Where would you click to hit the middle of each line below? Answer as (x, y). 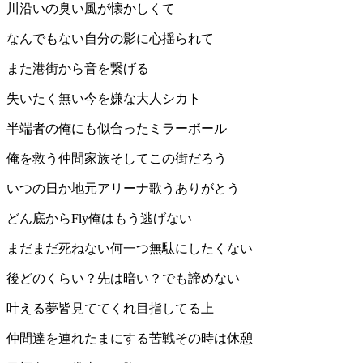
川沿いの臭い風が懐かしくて (91, 9)
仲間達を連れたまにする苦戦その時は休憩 (130, 339)
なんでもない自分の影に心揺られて (110, 39)
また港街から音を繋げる (78, 69)
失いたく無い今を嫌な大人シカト (104, 99)
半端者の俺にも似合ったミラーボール (117, 129)
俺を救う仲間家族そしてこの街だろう (117, 159)
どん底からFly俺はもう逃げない (99, 219)
